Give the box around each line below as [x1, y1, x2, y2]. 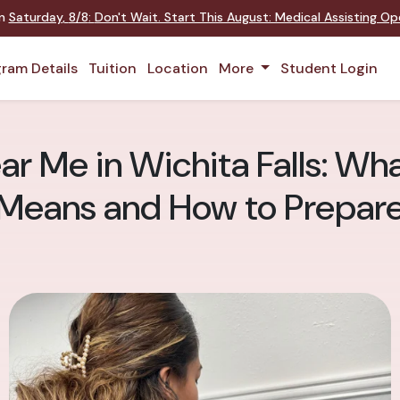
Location [147, 59, 208, 78]
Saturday [8, 9, 62, 25]
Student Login [279, 59, 378, 78]
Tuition [88, 59, 137, 78]
